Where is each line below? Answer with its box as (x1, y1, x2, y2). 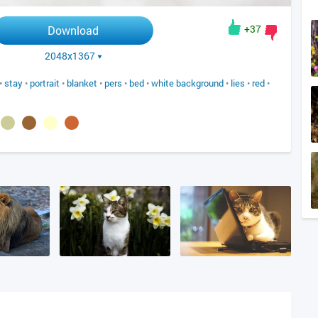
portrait (30, 77, 60, 89)
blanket (67, 77, 97, 89)
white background (151, 77, 224, 89)
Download (47, 23, 99, 38)
